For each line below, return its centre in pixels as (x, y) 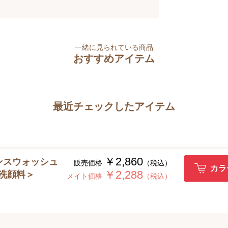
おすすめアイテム (114, 58)
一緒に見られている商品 (114, 47)
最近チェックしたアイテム (114, 106)
